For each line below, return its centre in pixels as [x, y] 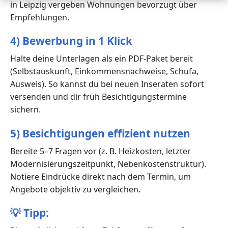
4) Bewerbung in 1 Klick [71, 41]
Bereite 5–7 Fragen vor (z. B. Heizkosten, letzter [101, 151]
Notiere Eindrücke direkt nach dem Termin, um [101, 176]
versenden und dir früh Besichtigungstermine [98, 97]
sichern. [25, 110]
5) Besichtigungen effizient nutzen [100, 133]
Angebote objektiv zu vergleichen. [75, 189]
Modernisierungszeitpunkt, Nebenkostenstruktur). [108, 164]
